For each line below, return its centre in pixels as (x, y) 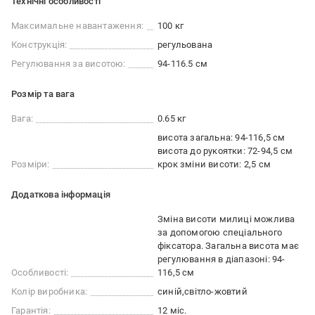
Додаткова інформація (61, 194)
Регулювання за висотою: (69, 64)
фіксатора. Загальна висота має (228, 246)
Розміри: (31, 164)
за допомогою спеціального (220, 232)
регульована (185, 45)
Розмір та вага (43, 94)
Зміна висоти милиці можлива (226, 219)
